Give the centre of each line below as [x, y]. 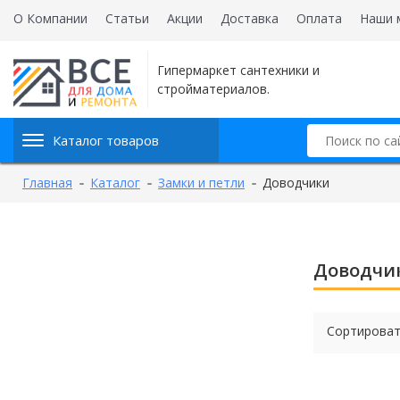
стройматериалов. [213, 89]
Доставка [250, 18]
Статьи [127, 18]
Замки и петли [201, 183]
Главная [47, 183]
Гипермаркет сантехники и [238, 70]
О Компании [50, 18]
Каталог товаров [106, 140]
